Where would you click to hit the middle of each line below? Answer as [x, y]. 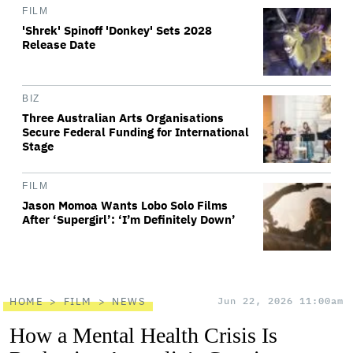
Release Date [59, 45]
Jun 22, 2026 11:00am [281, 301]
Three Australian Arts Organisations [123, 118]
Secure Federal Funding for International [136, 132]
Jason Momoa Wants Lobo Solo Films [125, 205]
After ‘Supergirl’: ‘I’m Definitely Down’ [129, 219]
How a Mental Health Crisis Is [143, 335]
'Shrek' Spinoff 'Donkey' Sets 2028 [117, 30]
